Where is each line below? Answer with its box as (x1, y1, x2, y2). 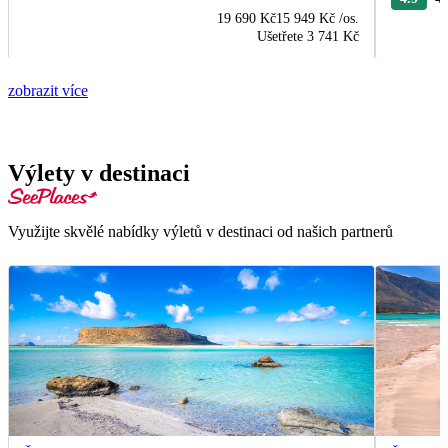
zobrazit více (8, 81, 88, 99)
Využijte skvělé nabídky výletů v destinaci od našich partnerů (8, 223, 393, 241)
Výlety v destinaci (8, 159, 190, 186)
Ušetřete (257, 28, 304, 44)
